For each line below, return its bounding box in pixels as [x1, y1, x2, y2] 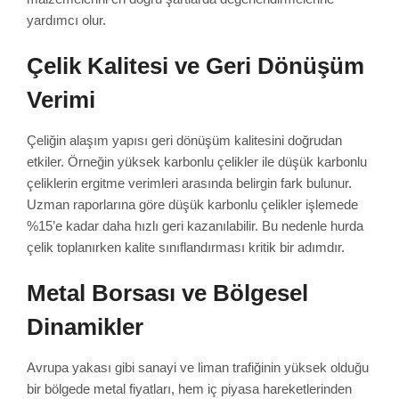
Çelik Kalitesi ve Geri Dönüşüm [27, 53, 364, 78]
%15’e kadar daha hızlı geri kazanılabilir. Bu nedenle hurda [27, 217, 363, 233]
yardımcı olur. [27, 12, 106, 28]
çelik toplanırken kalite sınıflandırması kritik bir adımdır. [27, 239, 345, 255]
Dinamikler [27, 313, 143, 339]
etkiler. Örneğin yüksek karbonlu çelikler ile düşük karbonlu [27, 153, 367, 169]
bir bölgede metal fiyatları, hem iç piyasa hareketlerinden [27, 380, 352, 396]
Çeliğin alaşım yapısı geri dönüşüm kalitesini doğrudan [27, 132, 342, 148]
